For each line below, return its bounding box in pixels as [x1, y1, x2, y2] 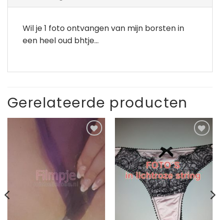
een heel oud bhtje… [23, 34, 99, 46]
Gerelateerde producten [7, 93, 188, 112]
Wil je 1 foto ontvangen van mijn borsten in [23, 22, 184, 34]
